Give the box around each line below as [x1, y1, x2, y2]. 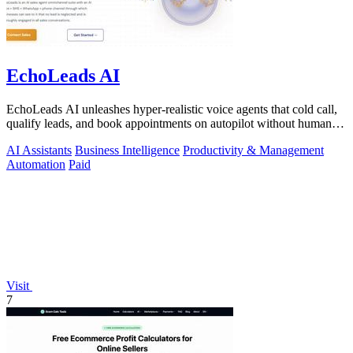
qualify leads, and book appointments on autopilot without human [6, 116, 332, 130]
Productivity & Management [183, 143, 324, 157]
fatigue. [6, 130, 43, 144]
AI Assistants [6, 143, 72, 157]
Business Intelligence [75, 143, 180, 157]
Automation [6, 157, 65, 171]
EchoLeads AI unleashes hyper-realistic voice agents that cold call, [6, 102, 337, 116]
